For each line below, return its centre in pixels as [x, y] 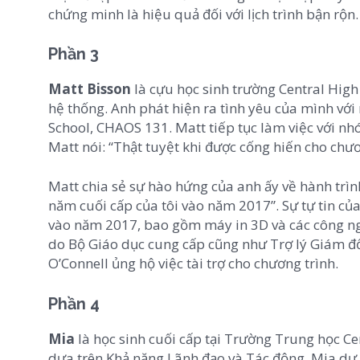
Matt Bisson [90, 88]
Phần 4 [74, 303]
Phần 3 [74, 54]
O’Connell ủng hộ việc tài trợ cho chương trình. [193, 264]
